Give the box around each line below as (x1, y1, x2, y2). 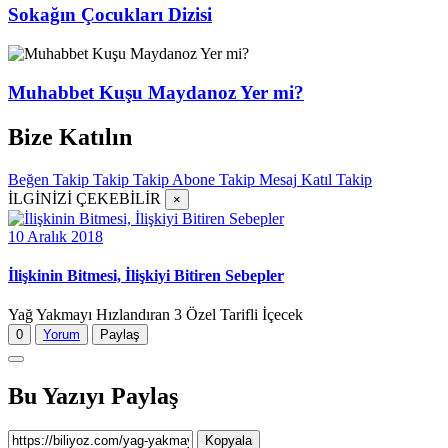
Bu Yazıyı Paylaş (8, 383, 178, 410)
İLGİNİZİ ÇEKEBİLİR (8, 189, 161, 207)
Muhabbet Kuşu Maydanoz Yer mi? (8, 81, 304, 103)
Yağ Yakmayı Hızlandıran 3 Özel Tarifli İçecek (8, 306, 303, 324)
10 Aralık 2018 (8, 227, 103, 245)
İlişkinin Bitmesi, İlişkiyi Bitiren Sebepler (8, 266, 284, 284)
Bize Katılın (8, 123, 132, 150)
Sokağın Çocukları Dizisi (8, 4, 212, 26)
